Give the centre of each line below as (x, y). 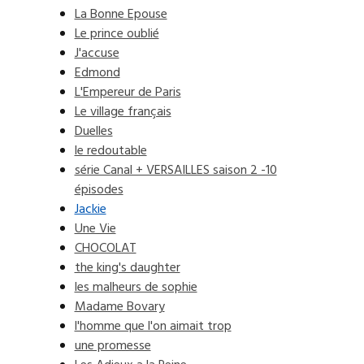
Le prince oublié (117, 34)
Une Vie (95, 229)
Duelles (93, 132)
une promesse (113, 346)
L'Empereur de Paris (128, 93)
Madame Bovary (119, 307)
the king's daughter (127, 268)
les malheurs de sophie (136, 288)
